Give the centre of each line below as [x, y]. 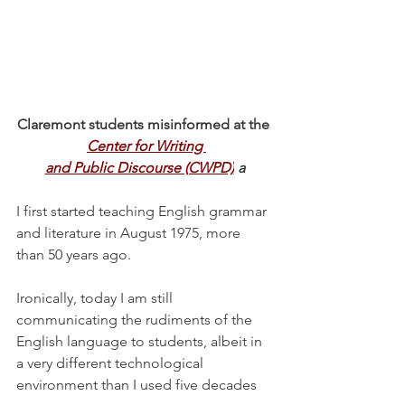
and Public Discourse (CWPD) [139, 168]
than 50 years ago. [74, 255]
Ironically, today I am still [96, 298]
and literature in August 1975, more [130, 233]
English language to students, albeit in [141, 342]
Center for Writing [146, 146]
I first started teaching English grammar [143, 212]
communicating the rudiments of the [136, 320]
